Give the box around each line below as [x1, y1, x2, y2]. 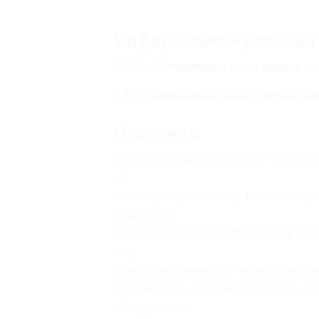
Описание [114, 123, 199, 143]
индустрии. [114, 208, 174, 221]
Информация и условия [114, 31, 314, 51]
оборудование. [114, 300, 194, 314]
